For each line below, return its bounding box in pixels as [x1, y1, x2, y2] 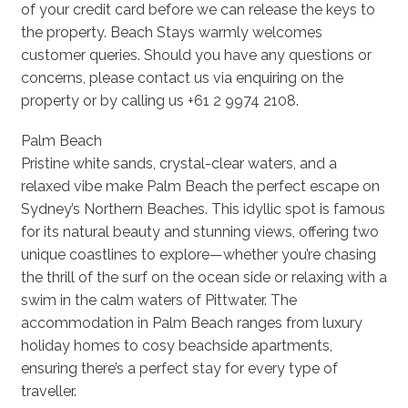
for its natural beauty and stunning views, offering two [20, 223, 379, 241]
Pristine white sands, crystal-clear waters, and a [20, 155, 337, 173]
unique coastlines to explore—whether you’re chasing [20, 246, 376, 264]
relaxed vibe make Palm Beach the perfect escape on [20, 178, 380, 196]
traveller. [20, 382, 76, 401]
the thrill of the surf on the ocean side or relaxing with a [20, 269, 387, 287]
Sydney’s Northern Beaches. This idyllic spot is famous [20, 200, 385, 219]
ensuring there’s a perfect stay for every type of [20, 360, 338, 378]
